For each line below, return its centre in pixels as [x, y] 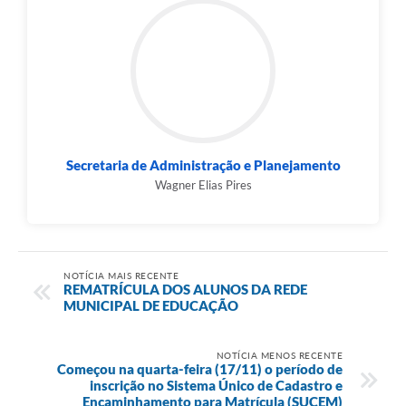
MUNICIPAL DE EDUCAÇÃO [151, 305]
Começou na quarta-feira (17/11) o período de [200, 368]
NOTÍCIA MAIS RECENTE [121, 275]
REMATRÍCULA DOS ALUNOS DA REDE [185, 289]
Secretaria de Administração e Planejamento [203, 164]
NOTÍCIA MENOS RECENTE [279, 355]
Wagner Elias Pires [203, 184]
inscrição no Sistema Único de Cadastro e [216, 385]
